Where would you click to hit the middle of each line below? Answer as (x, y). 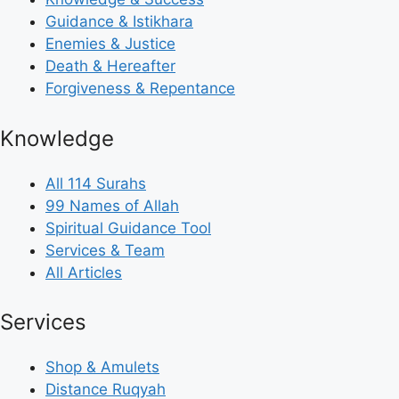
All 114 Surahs (96, 183)
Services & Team (105, 250)
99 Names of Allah (112, 205)
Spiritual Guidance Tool (128, 228)
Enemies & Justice (110, 44)
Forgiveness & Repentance (140, 89)
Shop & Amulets (102, 367)
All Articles (84, 272)
